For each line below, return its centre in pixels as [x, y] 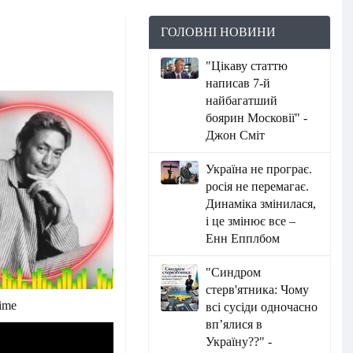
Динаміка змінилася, [261, 204]
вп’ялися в [234, 324]
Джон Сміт [236, 135]
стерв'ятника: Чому [258, 290]
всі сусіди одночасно [262, 307]
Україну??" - [239, 342]
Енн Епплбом [243, 238]
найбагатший [242, 100]
